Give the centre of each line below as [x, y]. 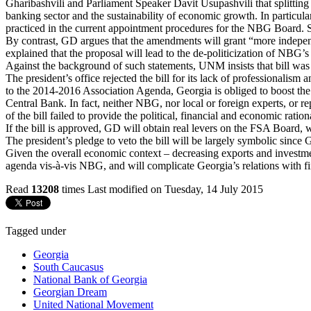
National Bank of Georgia [90, 279]
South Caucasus [68, 267]
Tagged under [36, 230]
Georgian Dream [70, 292]
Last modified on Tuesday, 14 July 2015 [175, 189]
